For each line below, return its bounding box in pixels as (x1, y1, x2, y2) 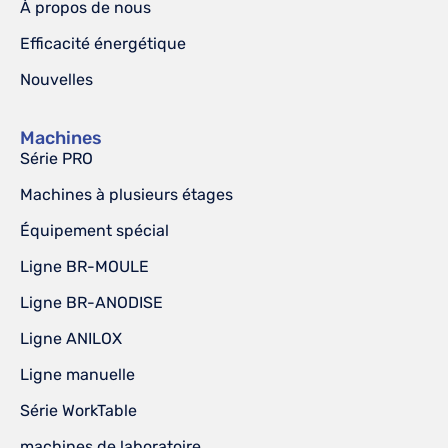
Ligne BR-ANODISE (20, 293, 163, 313)
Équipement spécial (20, 221, 169, 241)
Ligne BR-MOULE (20, 257, 149, 277)
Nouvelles (20, 70, 93, 90)
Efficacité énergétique (20, 34, 186, 54)
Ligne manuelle (20, 365, 135, 385)
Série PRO (20, 149, 93, 169)
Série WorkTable (20, 401, 137, 421)
